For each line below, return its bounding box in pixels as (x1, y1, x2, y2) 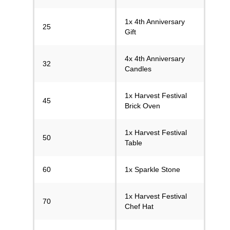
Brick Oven (125, 102, 160, 110)
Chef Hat (125, 202, 154, 210)
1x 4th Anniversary (125, 17, 185, 26)
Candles (125, 65, 151, 73)
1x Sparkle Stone (125, 165, 180, 174)
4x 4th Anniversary (125, 54, 185, 63)
